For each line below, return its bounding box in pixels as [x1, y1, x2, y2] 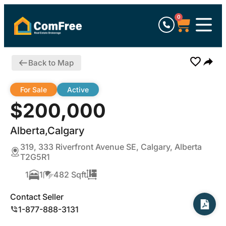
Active [67, 85, 89, 94]
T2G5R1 [20, 152, 50, 162]
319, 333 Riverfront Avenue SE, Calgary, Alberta [20, 142, 202, 152]
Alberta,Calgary [10, 125, 85, 137]
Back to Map [28, 58, 74, 68]
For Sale [20, 85, 47, 94]
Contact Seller [10, 191, 64, 202]
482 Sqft [53, 169, 86, 180]
